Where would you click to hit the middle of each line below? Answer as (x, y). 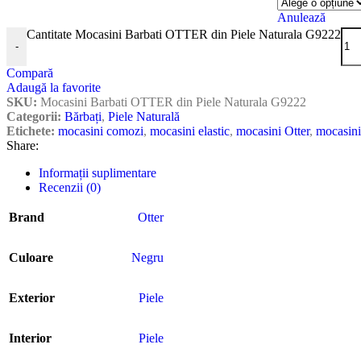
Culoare (31, 257)
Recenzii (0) (70, 187)
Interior (30, 338)
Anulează (301, 17)
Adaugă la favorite (54, 87)
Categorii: (34, 116)
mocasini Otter (273, 131)
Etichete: (31, 131)
